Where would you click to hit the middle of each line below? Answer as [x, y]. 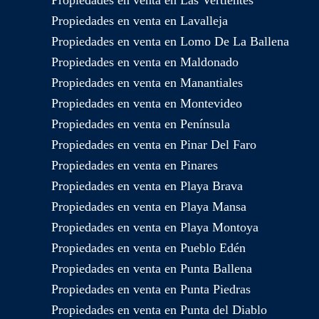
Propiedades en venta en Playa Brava [147, 186]
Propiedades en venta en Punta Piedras [151, 289]
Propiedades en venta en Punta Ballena [152, 269]
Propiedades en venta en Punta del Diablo [159, 310]
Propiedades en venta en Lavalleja [140, 21]
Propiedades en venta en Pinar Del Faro [154, 145]
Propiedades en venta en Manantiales [147, 83]
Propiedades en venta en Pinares [135, 166]
